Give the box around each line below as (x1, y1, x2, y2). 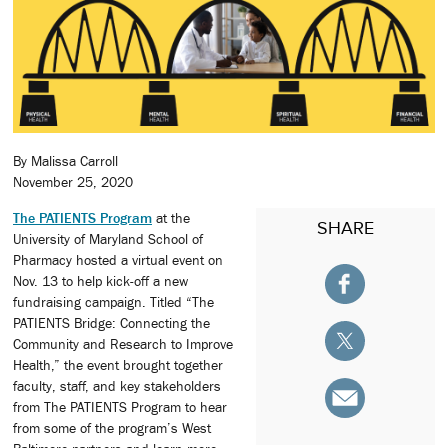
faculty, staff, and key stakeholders (13, 377, 221, 394)
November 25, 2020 (13, 174, 133, 191)
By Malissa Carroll (13, 153, 118, 170)
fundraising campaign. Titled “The (13, 293, 214, 310)
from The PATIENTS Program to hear (13, 398, 227, 415)
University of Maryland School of (13, 230, 203, 247)
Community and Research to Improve (13, 335, 233, 352)
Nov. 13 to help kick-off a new (13, 272, 188, 289)
